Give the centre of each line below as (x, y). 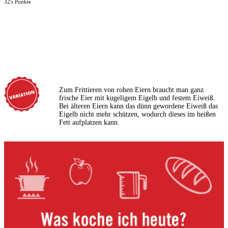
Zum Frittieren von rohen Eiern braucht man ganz (131, 90)
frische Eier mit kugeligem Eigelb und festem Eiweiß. (137, 98)
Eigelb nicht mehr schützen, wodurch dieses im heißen (137, 115)
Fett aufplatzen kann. (89, 123)
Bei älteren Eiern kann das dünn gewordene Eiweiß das (138, 106)
